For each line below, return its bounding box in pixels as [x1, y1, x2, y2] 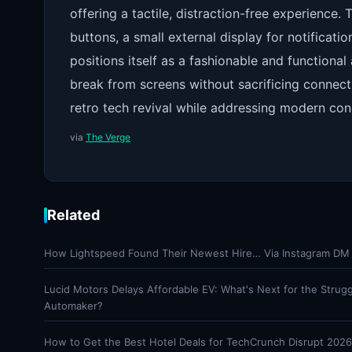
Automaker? [44, 299, 103, 312]
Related [47, 207, 100, 223]
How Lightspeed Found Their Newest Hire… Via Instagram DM [44, 247, 350, 259]
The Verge [86, 131, 130, 143]
